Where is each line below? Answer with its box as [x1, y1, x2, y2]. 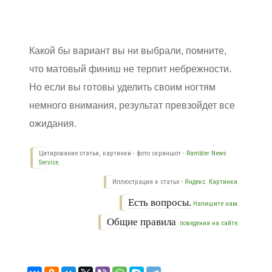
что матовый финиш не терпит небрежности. [29, 63, 231, 74]
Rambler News [186, 149, 226, 157]
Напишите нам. [193, 199, 239, 208]
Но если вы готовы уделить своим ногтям [29, 81, 216, 92]
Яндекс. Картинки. [185, 177, 239, 186]
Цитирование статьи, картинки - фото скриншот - [39, 149, 186, 157]
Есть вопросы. [128, 196, 191, 208]
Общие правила [107, 216, 176, 228]
